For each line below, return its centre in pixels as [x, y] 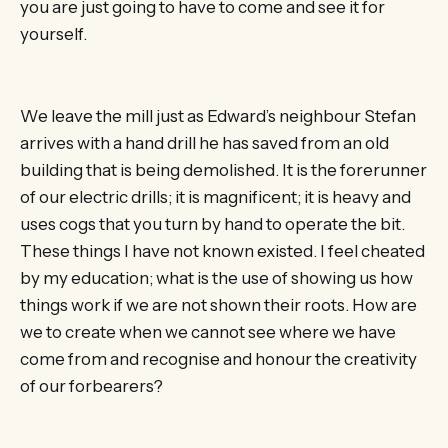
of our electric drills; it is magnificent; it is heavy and [215, 196]
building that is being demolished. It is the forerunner [223, 169]
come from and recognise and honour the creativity [218, 358]
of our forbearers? [91, 385]
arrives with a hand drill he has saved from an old [204, 142]
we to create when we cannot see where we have [208, 331]
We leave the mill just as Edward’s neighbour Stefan [218, 115]
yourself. [53, 34]
